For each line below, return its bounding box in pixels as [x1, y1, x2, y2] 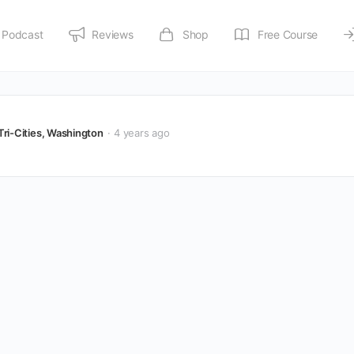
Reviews [92, 28, 134, 41]
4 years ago [114, 126, 170, 139]
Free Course [257, 28, 318, 41]
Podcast [2, 28, 43, 41]
